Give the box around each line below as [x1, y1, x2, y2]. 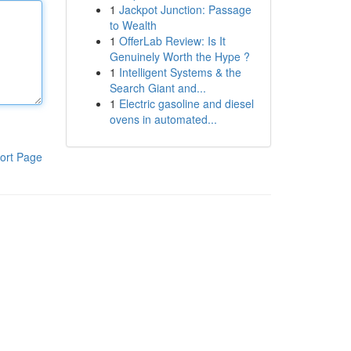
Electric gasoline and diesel [118, 96, 254, 111]
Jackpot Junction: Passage [118, 2, 251, 17]
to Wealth [109, 17, 157, 33]
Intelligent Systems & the [118, 64, 241, 80]
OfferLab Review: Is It [118, 33, 226, 49]
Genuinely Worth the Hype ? [109, 49, 250, 64]
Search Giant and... [109, 80, 206, 96]
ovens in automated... [109, 111, 217, 127]
